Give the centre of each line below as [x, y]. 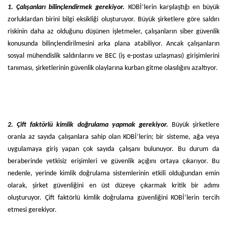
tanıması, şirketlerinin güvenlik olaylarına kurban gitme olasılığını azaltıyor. [113, 68]
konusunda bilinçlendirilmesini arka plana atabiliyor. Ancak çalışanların [113, 44]
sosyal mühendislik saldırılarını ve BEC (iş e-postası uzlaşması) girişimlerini [113, 56]
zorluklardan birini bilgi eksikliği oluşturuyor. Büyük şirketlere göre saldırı [113, 19]
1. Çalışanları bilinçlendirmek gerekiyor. [68, 7]
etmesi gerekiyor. [32, 210]
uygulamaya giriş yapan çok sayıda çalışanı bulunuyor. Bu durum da [113, 149]
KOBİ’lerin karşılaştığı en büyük [174, 7]
